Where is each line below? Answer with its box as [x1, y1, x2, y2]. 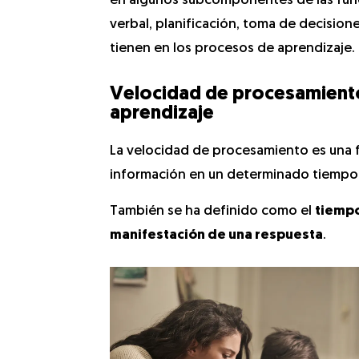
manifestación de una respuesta [110, 228, 323, 242]
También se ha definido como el [110, 204, 315, 218]
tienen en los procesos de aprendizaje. [110, 42, 355, 55]
